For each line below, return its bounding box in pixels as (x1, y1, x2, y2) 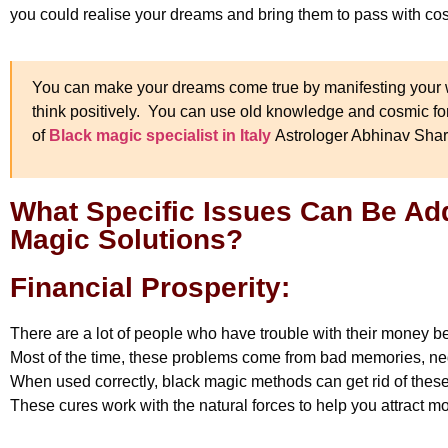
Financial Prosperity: (10, 271, 290, 303)
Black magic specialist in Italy (49, 127, 271, 145)
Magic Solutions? (10, 223, 243, 255)
